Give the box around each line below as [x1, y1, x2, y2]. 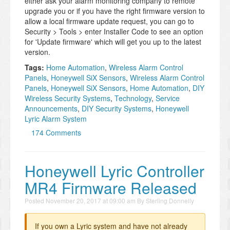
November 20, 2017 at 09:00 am [46, 196, 136, 205]
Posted [25, 196, 46, 205]
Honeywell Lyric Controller [25, 160, 204, 182]
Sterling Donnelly [146, 196, 194, 205]
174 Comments [31, 127, 81, 138]
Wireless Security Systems [25, 93, 110, 104]
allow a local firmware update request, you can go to [25, 16, 194, 27]
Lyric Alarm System [25, 113, 87, 124]
